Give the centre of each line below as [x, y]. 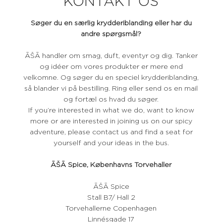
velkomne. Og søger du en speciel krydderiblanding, [111, 78]
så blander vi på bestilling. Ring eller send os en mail [111, 89]
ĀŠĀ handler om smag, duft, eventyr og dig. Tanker [111, 56]
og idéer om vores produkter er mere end [111, 67]
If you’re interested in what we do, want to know [111, 111]
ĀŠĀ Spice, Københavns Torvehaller [111, 165]
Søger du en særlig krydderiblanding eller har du [111, 23]
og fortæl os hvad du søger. [111, 100]
